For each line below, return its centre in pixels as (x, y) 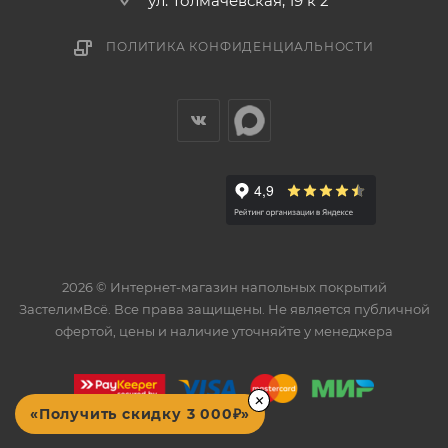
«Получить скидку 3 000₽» (140, 414)
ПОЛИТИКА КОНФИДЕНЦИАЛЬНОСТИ (240, 47)
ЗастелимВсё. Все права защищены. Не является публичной (224, 309)
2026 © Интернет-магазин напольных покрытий (224, 287)
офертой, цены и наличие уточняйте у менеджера (224, 331)
